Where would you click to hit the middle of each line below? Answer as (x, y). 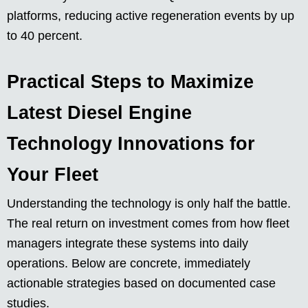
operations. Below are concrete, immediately (129, 264)
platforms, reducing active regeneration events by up (151, 16)
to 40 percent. (45, 36)
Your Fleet (53, 175)
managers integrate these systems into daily (128, 244)
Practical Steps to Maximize (130, 82)
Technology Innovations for (131, 144)
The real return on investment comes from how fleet (148, 224)
